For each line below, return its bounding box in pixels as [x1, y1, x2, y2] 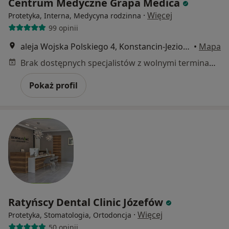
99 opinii [48, 22, 78, 33]
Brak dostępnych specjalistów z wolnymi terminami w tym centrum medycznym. [209, 57, 216, 69]
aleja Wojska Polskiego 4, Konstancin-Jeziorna [183, 41, 190, 53]
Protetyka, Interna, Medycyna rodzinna [8, 11, 141, 21]
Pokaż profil [29, 80, 78, 91]
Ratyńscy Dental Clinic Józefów [8, 195, 166, 210]
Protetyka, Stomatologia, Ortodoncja [8, 210, 131, 220]
